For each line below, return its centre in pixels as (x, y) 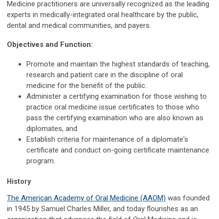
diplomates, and (52, 128)
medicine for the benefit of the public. (87, 85)
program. (41, 161)
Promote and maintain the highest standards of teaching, (118, 64)
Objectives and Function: (50, 44)
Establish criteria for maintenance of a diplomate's (107, 139)
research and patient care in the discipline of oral (105, 75)
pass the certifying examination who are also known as (115, 118)
